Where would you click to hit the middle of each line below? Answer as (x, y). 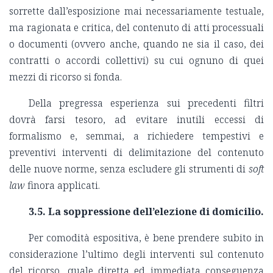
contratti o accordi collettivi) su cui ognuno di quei (136, 61)
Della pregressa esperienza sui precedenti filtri (146, 103)
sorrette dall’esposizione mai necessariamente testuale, (136, 11)
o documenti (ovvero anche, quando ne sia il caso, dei (136, 44)
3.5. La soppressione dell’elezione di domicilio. (146, 212)
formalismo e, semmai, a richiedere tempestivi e (136, 136)
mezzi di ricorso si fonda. (66, 77)
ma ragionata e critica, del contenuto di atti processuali (136, 28)
